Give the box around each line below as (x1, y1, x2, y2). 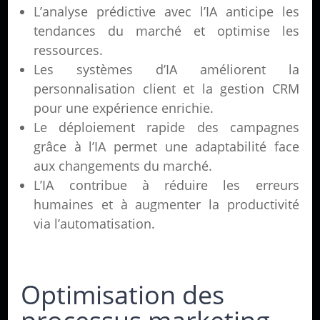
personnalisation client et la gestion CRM (34, 80, 299, 97)
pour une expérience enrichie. (34, 99, 214, 116)
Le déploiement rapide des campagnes (34, 119, 299, 136)
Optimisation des (21, 277, 225, 312)
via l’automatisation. (34, 215, 156, 232)
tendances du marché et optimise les (34, 22, 299, 39)
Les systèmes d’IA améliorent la (34, 61, 299, 78)
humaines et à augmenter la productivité (34, 196, 299, 213)
